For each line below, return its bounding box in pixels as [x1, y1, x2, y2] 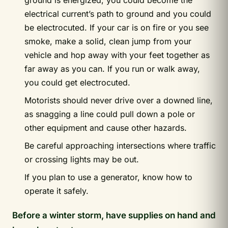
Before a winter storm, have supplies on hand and [12, 210, 216, 221]
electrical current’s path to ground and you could [24, 9, 211, 19]
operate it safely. [24, 186, 89, 196]
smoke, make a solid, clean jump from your [24, 36, 191, 47]
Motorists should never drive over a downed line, [24, 95, 213, 106]
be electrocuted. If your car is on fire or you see [24, 22, 209, 33]
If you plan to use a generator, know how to [24, 172, 192, 183]
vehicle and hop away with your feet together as [24, 50, 210, 61]
